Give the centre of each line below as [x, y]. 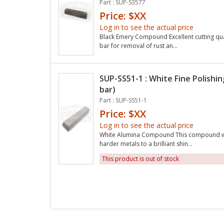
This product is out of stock [140, 158]
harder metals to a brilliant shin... [146, 143]
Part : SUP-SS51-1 [123, 100]
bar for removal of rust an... [138, 45]
